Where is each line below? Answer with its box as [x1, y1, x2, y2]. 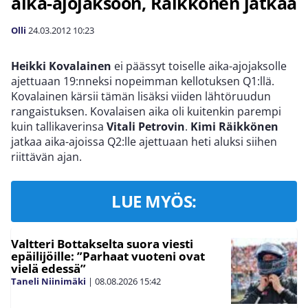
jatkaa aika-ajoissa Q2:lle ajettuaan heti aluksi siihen [11, 134, 277, 149]
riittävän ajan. [11, 149, 82, 164]
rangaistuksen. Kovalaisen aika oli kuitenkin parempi [11, 104, 281, 119]
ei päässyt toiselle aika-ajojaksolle [111, 58, 287, 74]
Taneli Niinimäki [11, 275, 86, 287]
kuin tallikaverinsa [11, 119, 107, 134]
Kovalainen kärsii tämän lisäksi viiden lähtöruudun [11, 89, 271, 104]
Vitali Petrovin [107, 119, 185, 134]
